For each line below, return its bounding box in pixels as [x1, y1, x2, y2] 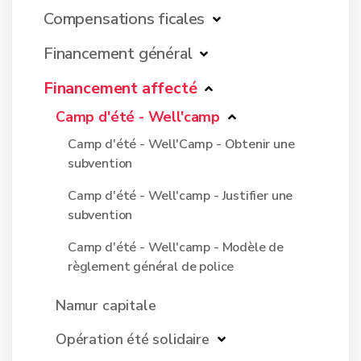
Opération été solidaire [56, 330, 210, 349]
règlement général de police [68, 258, 234, 276]
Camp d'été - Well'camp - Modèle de [68, 239, 284, 256]
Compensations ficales [44, 8, 205, 30]
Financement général [44, 43, 193, 64]
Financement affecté [44, 77, 197, 99]
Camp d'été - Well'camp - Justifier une [68, 187, 293, 205]
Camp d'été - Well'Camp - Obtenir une [68, 135, 295, 153]
